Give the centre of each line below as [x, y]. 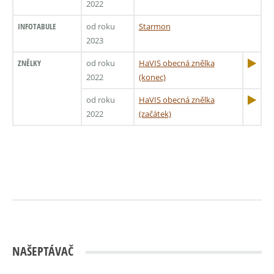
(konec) [152, 77]
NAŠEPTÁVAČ [43, 251]
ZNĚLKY [29, 63]
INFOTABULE [37, 26]
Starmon [154, 26]
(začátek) [155, 113]
